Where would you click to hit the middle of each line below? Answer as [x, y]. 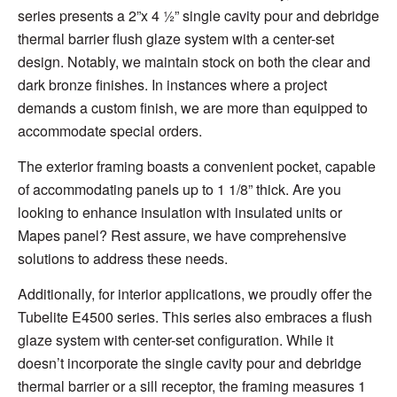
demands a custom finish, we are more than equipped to [193, 108]
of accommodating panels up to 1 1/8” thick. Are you [179, 190]
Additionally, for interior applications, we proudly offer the [195, 293]
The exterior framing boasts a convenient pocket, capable [197, 167]
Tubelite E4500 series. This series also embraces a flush [195, 316]
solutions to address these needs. [123, 259]
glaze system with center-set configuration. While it [175, 339]
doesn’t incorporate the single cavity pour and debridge [190, 362]
